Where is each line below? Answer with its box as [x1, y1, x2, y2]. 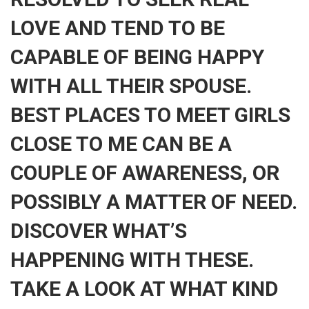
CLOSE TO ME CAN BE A [10, 132, 232, 156]
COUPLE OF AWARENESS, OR [10, 161, 279, 185]
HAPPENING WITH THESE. [10, 248, 254, 272]
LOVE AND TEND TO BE [10, 16, 225, 40]
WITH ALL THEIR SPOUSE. [10, 74, 252, 98]
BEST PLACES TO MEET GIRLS [10, 103, 290, 127]
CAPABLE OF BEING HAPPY [10, 45, 264, 69]
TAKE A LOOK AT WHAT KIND [10, 277, 279, 301]
